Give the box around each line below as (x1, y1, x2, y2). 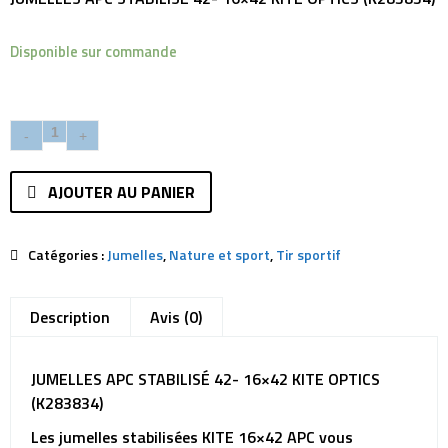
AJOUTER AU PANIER (48, 180, 195, 204)
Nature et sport (169, 244, 270, 265)
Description (30, 305, 110, 329)
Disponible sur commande (10, 40, 177, 63)
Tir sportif (276, 244, 341, 265)
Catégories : (28, 244, 107, 265)
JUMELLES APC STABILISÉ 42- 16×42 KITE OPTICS (31, 367, 380, 391)
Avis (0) (150, 305, 202, 329)
